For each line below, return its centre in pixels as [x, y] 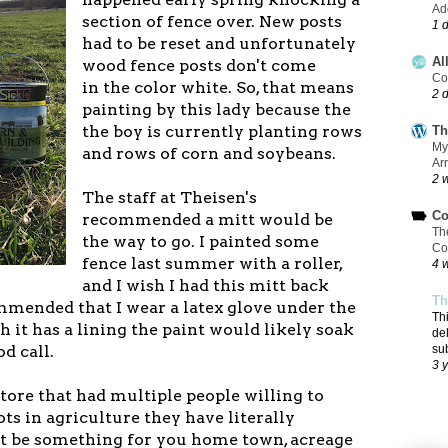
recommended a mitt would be [207, 219]
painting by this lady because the [216, 109]
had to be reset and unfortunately [219, 43]
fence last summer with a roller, [212, 263]
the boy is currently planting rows [222, 131]
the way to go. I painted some [200, 241]
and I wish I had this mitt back [205, 285]
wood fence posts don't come [199, 65]
